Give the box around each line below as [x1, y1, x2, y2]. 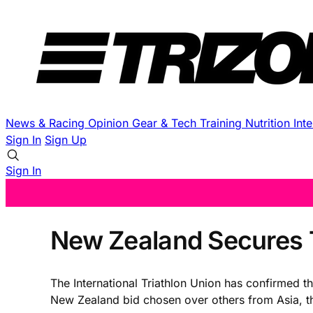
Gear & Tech [132, 116, 200, 130]
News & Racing [6, 116, 88, 130]
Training [200, 116, 245, 130]
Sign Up [45, 133, 87, 147]
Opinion [88, 116, 132, 130]
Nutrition [245, 116, 293, 130]
